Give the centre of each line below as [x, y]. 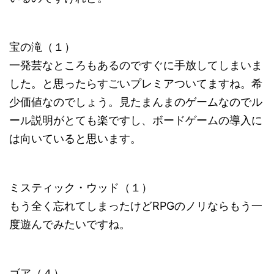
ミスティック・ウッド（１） [81, 187]
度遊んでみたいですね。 [70, 224]
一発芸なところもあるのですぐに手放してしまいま [136, 65]
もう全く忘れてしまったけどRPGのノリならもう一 [136, 206]
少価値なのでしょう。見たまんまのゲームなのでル [136, 102]
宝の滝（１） [42, 47]
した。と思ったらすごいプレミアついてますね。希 [136, 83]
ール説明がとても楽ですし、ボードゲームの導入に [136, 120]
